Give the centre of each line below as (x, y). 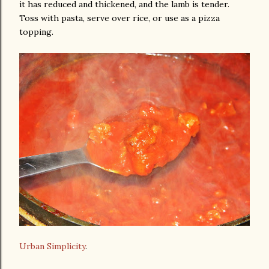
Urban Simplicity (52, 246)
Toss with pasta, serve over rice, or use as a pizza (119, 18)
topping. (36, 32)
